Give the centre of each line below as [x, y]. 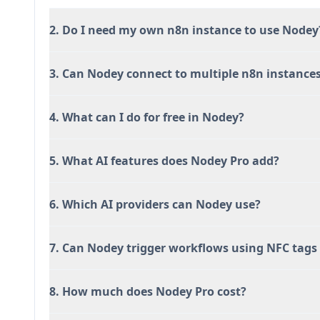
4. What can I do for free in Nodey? [147, 117]
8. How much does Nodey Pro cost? [148, 291]
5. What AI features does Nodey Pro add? [164, 161]
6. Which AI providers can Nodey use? [155, 204]
